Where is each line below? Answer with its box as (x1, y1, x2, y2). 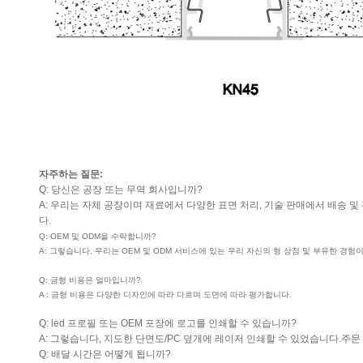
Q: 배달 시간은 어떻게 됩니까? (39, 348, 171, 360)
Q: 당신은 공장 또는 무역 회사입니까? (39, 184, 203, 195)
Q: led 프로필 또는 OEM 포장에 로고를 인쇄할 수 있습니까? (39, 318, 297, 329)
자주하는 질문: (39, 169, 103, 180)
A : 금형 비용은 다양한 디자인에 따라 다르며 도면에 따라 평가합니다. (39, 290, 292, 299)
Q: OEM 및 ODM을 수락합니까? (39, 232, 156, 241)
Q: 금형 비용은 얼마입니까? (39, 275, 141, 284)
